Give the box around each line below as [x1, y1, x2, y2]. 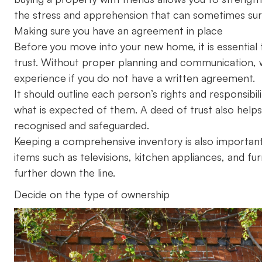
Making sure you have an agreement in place [14, 23, 226, 37]
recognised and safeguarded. [14, 118, 155, 132]
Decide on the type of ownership [14, 187, 170, 201]
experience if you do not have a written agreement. [14, 71, 261, 84]
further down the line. [14, 166, 121, 179]
